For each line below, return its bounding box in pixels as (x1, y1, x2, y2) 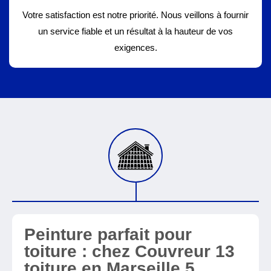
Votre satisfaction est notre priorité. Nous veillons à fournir (22, 10, 249, 20)
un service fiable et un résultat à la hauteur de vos (38, 26, 233, 36)
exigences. (114, 42, 157, 53)
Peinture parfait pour (24, 225, 192, 244)
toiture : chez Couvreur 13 (24, 242, 235, 261)
